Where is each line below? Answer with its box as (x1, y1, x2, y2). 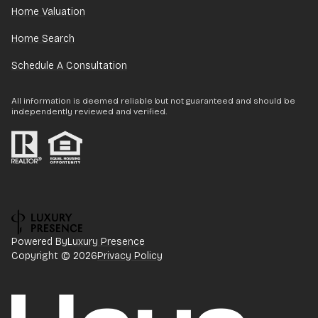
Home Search (11, 33, 75, 45)
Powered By (11, 235, 67, 248)
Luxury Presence (67, 235, 145, 248)
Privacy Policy (97, 249, 163, 262)
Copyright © (11, 249, 73, 262)
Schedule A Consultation (11, 60, 127, 72)
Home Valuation (11, 6, 85, 18)
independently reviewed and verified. (11, 106, 167, 117)
